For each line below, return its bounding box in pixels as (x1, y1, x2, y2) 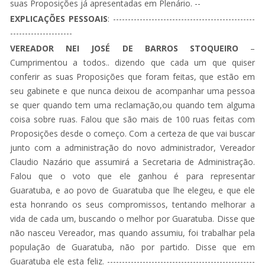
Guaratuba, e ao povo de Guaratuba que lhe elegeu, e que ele (10, 184, 255, 196)
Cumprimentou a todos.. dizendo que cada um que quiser (10, 56, 255, 68)
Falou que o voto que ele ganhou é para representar (10, 170, 255, 182)
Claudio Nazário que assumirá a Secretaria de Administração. (10, 156, 255, 167)
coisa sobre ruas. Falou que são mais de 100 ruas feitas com (10, 113, 255, 125)
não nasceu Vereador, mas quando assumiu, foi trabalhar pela (10, 227, 255, 238)
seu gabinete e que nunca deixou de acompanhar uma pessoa (10, 85, 255, 96)
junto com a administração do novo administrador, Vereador (10, 141, 255, 153)
